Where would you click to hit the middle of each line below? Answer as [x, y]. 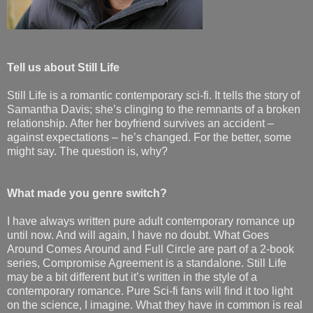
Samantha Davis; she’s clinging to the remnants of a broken [154, 109]
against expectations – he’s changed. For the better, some [149, 137]
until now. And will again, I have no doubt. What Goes [138, 235]
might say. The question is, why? [87, 151]
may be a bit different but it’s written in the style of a [132, 277]
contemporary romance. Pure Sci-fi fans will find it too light [150, 291]
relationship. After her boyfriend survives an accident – [140, 123]
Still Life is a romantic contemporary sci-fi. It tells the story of [153, 95]
